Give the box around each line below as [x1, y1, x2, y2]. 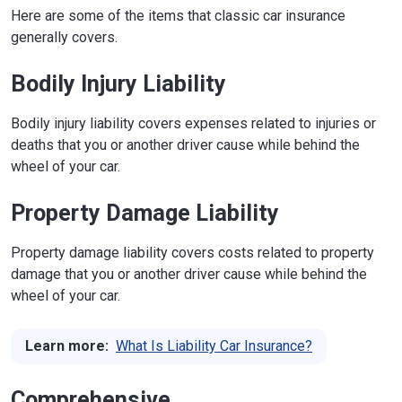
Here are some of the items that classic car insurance [11, 6, 345, 24]
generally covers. [11, 28, 118, 46]
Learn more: [25, 336, 109, 354]
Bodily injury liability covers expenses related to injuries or [11, 114, 376, 132]
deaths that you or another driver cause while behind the [11, 135, 360, 153]
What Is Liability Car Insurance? [116, 336, 312, 354]
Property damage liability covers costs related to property [11, 243, 374, 261]
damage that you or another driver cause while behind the [11, 265, 367, 283]
